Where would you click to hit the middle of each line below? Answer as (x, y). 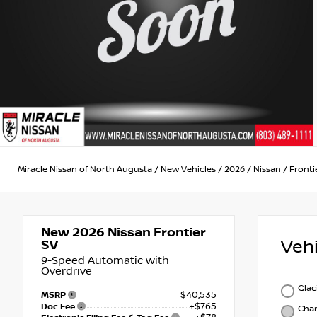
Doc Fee (59, 306)
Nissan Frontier (155, 232)
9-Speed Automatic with (105, 260)
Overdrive (67, 271)
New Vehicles (188, 169)
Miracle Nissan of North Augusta (85, 169)
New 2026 (73, 232)
